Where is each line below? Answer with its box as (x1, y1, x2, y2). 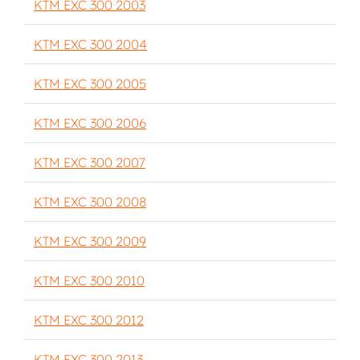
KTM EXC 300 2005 (34, 76, 146, 92)
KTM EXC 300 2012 (34, 312, 144, 328)
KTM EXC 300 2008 (34, 194, 146, 210)
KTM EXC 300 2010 (34, 272, 145, 288)
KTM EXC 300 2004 (34, 36, 147, 52)
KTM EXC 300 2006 (34, 115, 146, 131)
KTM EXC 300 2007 (34, 154, 145, 170)
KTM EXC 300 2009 (34, 233, 146, 249)
